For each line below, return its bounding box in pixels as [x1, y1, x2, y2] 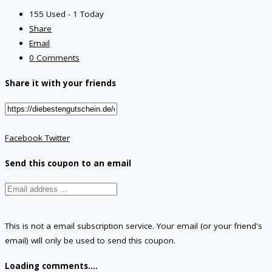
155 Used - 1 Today [29, 8, 104, 19]
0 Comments [29, 52, 80, 63]
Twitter [42, 132, 70, 143]
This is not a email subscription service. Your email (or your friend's [5, 220, 262, 232]
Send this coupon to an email [5, 157, 131, 169]
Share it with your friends [5, 77, 116, 89]
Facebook [5, 132, 42, 143]
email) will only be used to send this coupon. [5, 235, 175, 246]
